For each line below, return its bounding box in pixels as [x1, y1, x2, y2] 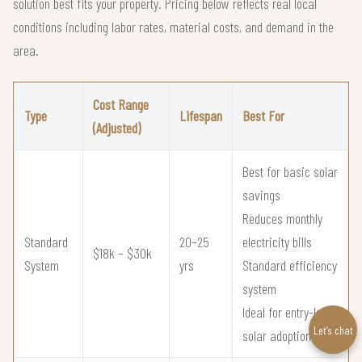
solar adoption [242, 326, 311, 345]
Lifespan [179, 107, 222, 125]
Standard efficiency [242, 256, 337, 275]
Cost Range [93, 95, 149, 114]
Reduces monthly [242, 209, 322, 228]
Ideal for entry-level [242, 303, 335, 322]
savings [242, 186, 280, 204]
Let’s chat [313, 322, 353, 337]
